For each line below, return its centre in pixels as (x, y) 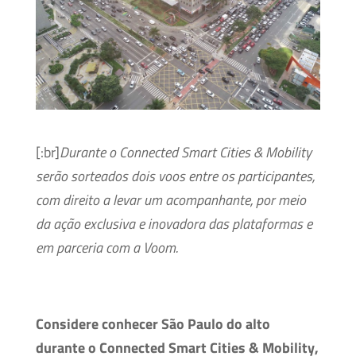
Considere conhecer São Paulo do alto (153, 324)
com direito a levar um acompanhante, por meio (170, 200)
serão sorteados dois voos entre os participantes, (175, 176)
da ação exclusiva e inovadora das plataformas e (174, 224)
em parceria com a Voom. (106, 248)
